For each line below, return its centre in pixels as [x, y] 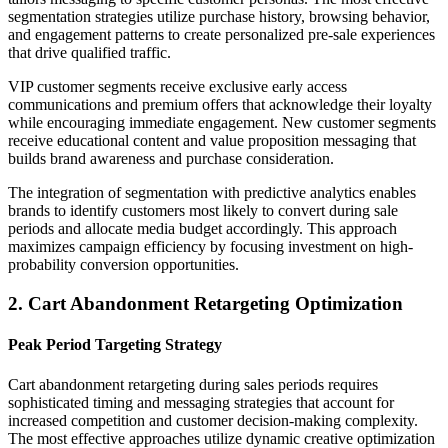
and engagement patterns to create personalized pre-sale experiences [221, 35]
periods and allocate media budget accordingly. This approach [202, 229]
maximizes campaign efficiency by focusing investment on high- [210, 247]
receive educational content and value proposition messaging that [212, 141]
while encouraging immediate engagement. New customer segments [222, 123]
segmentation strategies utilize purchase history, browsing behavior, [219, 17]
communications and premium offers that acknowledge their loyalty [220, 105]
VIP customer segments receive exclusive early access [177, 87]
